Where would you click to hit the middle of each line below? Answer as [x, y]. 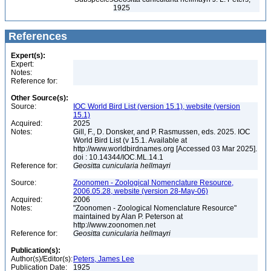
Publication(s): [36, 250]
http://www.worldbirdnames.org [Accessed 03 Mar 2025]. [165, 149]
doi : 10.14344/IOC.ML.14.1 [119, 157]
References [36, 36]
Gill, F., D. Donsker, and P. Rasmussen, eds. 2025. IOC [162, 132]
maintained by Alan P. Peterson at [128, 217]
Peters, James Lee [104, 259]
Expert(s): [28, 56]
